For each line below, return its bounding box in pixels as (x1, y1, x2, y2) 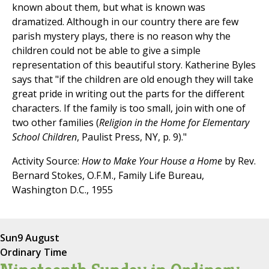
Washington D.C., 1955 (12, 183, 113, 197)
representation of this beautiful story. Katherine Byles (12, 58, 256, 72)
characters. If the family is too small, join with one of (12, 101, 246, 115)
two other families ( (12, 116, 99, 130)
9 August (17, 231, 59, 245)
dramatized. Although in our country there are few (12, 15, 238, 29)
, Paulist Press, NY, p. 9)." (77, 130, 187, 144)
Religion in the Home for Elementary (99, 116, 249, 130)
